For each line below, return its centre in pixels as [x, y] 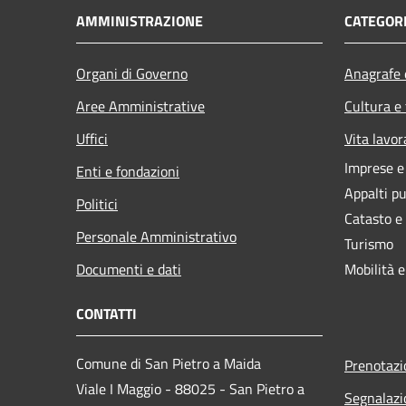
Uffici [92, 139]
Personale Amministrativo [156, 237]
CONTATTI [106, 314]
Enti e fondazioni [128, 172]
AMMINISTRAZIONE [140, 21]
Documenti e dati [129, 270]
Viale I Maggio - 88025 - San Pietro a [190, 389]
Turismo [369, 244]
